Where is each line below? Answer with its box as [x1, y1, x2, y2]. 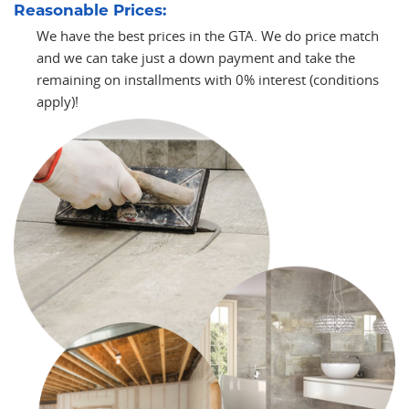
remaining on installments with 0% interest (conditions [37, 70, 379, 89]
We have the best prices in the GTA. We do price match [37, 26, 379, 46]
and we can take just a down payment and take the [37, 48, 355, 68]
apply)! [37, 92, 79, 111]
